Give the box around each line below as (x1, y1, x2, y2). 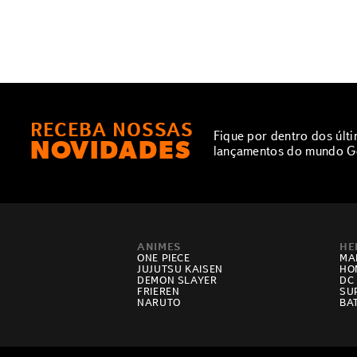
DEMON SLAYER (136, 274, 218, 287)
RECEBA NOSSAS (29, 119, 194, 142)
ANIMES (136, 241, 181, 253)
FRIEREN (136, 285, 180, 298)
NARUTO (136, 296, 181, 309)
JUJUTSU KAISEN (136, 263, 223, 276)
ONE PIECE (136, 252, 190, 265)
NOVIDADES (29, 139, 191, 166)
